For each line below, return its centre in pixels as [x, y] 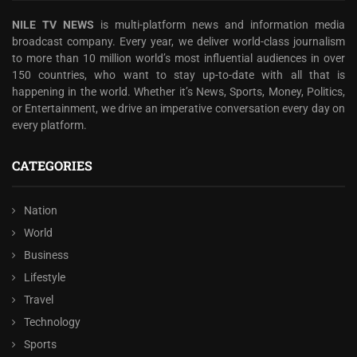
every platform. [49, 125]
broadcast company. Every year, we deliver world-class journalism [178, 41]
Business [46, 255]
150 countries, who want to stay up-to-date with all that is [178, 75]
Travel [39, 300]
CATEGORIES [52, 165]
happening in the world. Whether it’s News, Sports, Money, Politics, [178, 92]
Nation [41, 210]
